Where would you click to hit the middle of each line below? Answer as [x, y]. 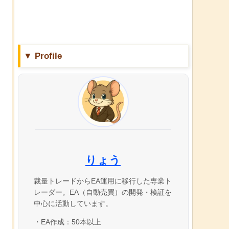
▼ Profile [43, 55]
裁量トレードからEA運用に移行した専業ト [102, 181]
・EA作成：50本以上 [67, 222]
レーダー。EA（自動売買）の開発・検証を [102, 192]
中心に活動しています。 [73, 203]
